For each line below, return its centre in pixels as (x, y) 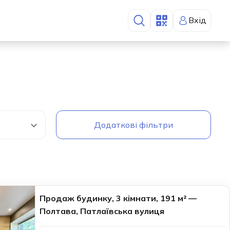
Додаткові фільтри (133, 125)
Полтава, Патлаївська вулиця (102, 211)
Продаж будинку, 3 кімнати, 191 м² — (118, 198)
